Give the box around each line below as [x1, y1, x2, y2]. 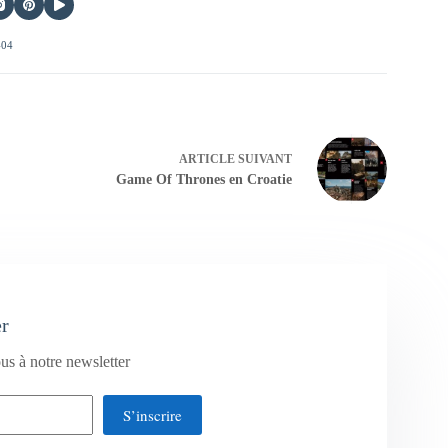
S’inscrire [122, 404, 182, 425]
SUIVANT [234, 152, 292, 167]
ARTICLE [178, 152, 235, 167]
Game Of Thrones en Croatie [115, 172, 292, 188]
